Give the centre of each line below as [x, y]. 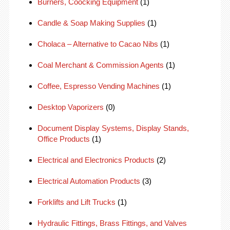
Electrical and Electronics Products [96, 160]
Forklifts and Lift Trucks [76, 202]
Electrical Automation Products [89, 181]
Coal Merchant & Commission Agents [100, 65]
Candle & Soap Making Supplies [91, 23]
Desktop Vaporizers [70, 107]
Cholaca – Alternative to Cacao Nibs [98, 44]
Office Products [63, 139]
